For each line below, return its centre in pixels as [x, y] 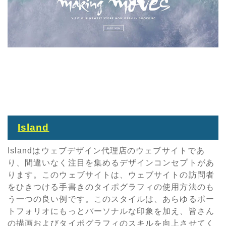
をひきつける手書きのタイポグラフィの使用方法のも [111, 187]
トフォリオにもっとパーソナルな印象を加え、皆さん [111, 211]
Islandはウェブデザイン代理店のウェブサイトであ [106, 150]
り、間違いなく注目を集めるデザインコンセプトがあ [111, 162]
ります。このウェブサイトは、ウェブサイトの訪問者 [111, 175]
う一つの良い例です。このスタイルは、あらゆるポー [111, 199]
